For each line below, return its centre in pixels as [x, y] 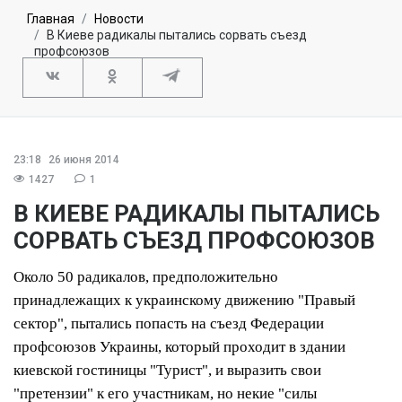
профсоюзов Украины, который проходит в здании [179, 346]
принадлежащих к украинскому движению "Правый [184, 300]
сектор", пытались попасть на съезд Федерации [169, 323]
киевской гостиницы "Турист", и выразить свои [167, 370]
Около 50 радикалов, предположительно [146, 276]
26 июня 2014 [83, 159]
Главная [51, 18]
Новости [119, 18]
